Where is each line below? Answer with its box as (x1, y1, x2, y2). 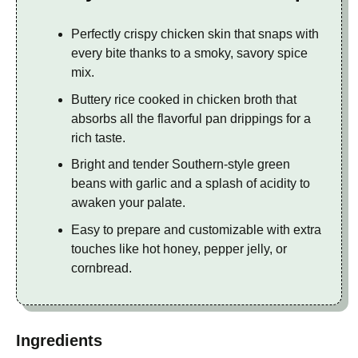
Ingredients (16, 332, 102, 350)
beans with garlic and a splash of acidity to (71, 177, 310, 191)
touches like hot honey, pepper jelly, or (71, 241, 287, 256)
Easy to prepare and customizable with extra (71, 222, 321, 237)
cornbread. (71, 261, 132, 275)
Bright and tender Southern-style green (71, 157, 290, 172)
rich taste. (71, 130, 125, 145)
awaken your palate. (71, 196, 185, 210)
